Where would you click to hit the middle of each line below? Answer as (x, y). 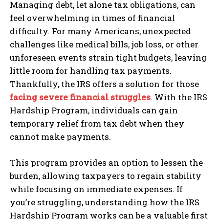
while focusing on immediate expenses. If (96, 189)
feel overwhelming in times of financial (92, 18)
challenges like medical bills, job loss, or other (104, 44)
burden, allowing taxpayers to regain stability (106, 175)
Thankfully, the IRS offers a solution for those (104, 84)
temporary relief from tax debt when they (97, 123)
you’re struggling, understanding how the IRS (105, 202)
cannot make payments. (61, 136)
